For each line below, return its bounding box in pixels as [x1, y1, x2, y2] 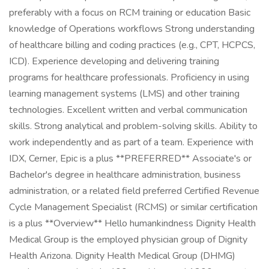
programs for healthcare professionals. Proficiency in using [9, 71, 249, 84]
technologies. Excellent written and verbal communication [9, 103, 247, 116]
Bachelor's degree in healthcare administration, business [9, 168, 241, 181]
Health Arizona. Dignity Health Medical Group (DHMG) [9, 249, 235, 262]
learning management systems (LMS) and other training [9, 87, 240, 100]
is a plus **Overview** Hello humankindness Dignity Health [9, 217, 256, 230]
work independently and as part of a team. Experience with [9, 136, 253, 149]
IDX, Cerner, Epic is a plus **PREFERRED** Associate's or [9, 152, 252, 165]
